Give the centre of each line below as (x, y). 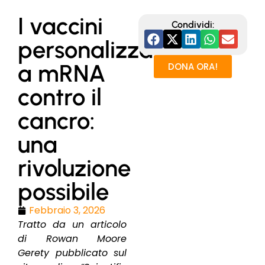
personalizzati (92, 50)
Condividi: (193, 25)
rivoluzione (74, 168)
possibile (63, 192)
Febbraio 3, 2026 (67, 211)
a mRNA (62, 74)
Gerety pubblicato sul (72, 253)
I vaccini (60, 26)
